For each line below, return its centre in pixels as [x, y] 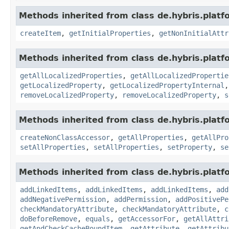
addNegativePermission [63, 199]
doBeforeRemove [49, 219]
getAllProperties [151, 137]
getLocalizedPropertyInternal [167, 85]
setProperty [190, 147]
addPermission [141, 199]
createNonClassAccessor [65, 137]
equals [98, 219]
